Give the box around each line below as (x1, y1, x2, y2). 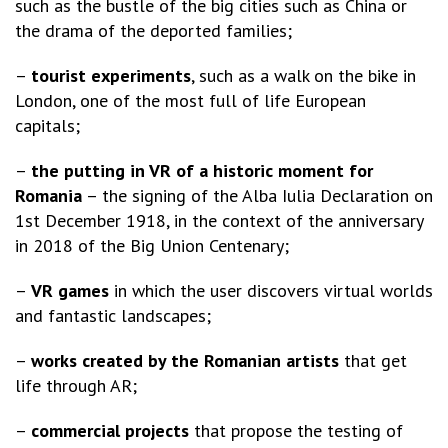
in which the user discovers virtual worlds (109, 278, 433, 302)
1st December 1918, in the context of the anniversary (15, 208, 423, 232)
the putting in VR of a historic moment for (31, 158, 373, 182)
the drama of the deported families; (15, 18, 292, 42)
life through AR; (15, 373, 137, 397)
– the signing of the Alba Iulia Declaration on (82, 183, 433, 207)
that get (339, 348, 407, 372)
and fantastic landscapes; (15, 303, 211, 327)
